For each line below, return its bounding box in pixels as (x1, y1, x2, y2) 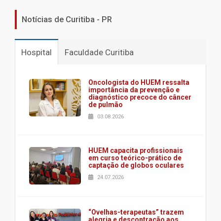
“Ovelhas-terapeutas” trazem (88, 208, 184, 216)
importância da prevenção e (88, 86, 180, 94)
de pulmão (88, 101, 123, 109)
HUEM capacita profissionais (88, 147, 183, 155)
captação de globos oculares (88, 161, 184, 170)
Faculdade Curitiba (65, 47, 134, 58)
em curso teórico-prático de (88, 154, 182, 162)
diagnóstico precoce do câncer (88, 93, 191, 102)
